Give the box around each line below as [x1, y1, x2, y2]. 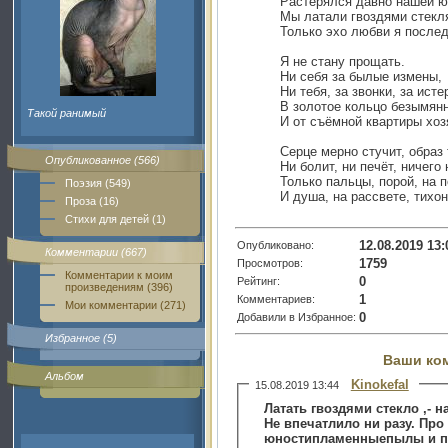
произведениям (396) [65, 281, 173, 293]
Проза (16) [65, 195, 119, 207]
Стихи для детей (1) [65, 213, 166, 225]
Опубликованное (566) [45, 154, 160, 166]
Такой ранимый [27, 107, 106, 119]
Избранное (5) [45, 332, 117, 344]
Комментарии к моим [65, 269, 173, 281]
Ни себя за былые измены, [280, 69, 442, 84]
